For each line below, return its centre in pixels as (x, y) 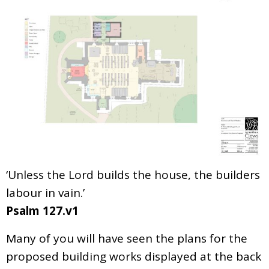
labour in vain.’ (45, 193)
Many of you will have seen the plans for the (127, 239)
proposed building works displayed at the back (134, 257)
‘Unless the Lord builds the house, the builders (133, 175)
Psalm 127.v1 (42, 211)
